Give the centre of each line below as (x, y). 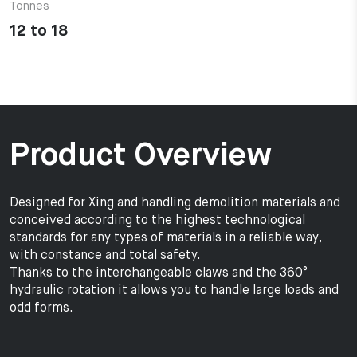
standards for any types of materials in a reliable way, (166, 238)
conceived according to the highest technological (157, 220)
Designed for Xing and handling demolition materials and (175, 203)
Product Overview (141, 156)
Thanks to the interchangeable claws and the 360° (159, 273)
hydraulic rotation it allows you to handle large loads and (174, 290)
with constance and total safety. (105, 255)
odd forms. (41, 308)
